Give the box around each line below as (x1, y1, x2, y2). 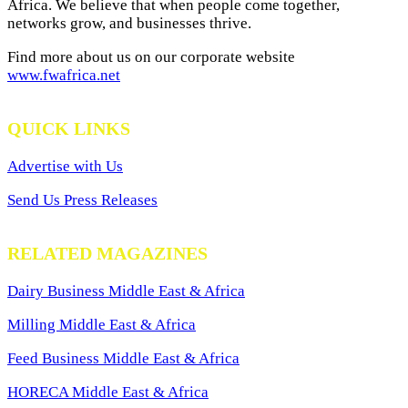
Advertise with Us (7, 157, 123, 175)
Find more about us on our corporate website (7, 48, 295, 66)
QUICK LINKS (7, 117, 130, 138)
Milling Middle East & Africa (7, 315, 196, 333)
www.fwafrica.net (7, 66, 120, 84)
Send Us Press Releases (7, 190, 158, 209)
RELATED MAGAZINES (7, 242, 208, 263)
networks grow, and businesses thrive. (7, 15, 251, 32)
